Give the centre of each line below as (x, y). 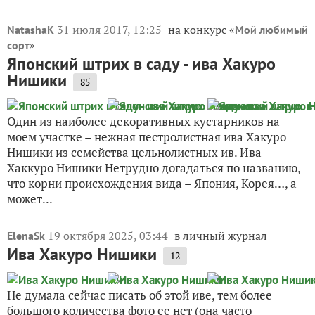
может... (30, 198)
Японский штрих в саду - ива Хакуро (141, 63)
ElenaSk (26, 235)
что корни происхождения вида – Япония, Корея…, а (152, 183)
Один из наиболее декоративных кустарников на (143, 121)
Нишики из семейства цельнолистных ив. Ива (134, 152)
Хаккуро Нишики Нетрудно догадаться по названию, (154, 167)
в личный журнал (221, 235)
